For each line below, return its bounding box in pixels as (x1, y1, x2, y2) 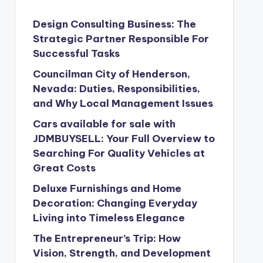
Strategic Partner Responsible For (32, 32, 209, 45)
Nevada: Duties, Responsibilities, (32, 82, 200, 95)
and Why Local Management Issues (32, 97, 213, 110)
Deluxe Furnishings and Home (32, 182, 181, 195)
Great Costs (32, 161, 96, 174)
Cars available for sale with (32, 117, 176, 130)
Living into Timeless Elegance (32, 211, 185, 224)
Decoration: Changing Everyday (32, 197, 197, 210)
